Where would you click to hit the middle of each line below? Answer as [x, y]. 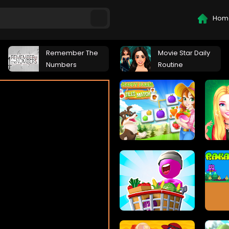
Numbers [61, 65]
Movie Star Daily [184, 53]
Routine [170, 65]
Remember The [72, 53]
